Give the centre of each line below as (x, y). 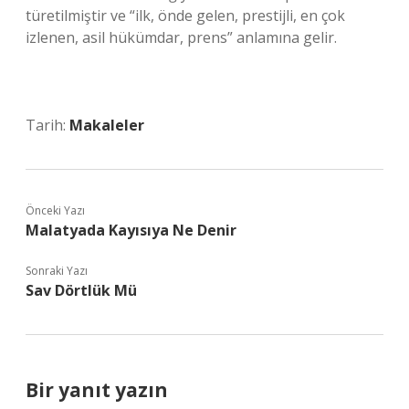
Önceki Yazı (55, 210)
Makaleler (107, 125)
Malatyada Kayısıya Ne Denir (131, 230)
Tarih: (47, 125)
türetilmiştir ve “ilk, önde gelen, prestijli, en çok (185, 16)
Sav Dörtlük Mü (81, 290)
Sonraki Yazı (57, 271)
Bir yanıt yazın (97, 390)
